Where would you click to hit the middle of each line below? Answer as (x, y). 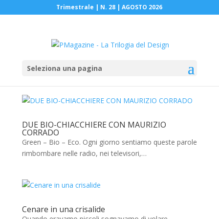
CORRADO (40, 132)
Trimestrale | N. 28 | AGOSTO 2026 (109, 7)
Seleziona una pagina (64, 68)
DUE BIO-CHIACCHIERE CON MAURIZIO (94, 125)
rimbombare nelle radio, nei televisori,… (84, 153)
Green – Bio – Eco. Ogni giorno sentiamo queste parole (109, 142)
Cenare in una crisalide (63, 209)
